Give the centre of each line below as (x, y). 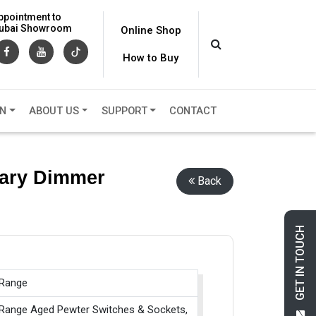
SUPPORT (124, 111)
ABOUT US (54, 111)
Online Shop (151, 30)
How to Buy (151, 58)
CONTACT (193, 111)
